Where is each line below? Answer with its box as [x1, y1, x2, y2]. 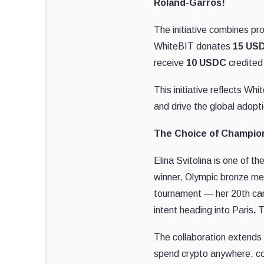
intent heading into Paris [154, 204, 253, 215]
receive [154, 57, 186, 68]
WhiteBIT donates [154, 41, 233, 51]
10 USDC [186, 57, 226, 68]
